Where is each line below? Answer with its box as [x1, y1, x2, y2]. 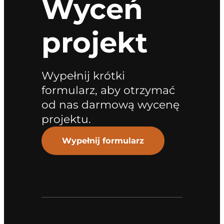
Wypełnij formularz [61, 135, 144, 146]
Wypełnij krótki [41, 69, 125, 82]
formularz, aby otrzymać [41, 83, 175, 97]
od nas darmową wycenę [41, 98, 179, 111]
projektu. [41, 112, 91, 126]
